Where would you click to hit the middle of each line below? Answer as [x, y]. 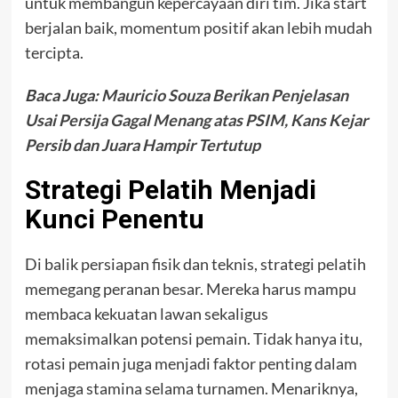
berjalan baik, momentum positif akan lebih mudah [198, 28]
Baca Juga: [63, 95]
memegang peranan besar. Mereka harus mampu [190, 289]
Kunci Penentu [114, 219]
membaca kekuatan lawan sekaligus [146, 314]
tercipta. [54, 52]
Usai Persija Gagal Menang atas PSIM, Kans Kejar [196, 120]
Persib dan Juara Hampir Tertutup [142, 145]
